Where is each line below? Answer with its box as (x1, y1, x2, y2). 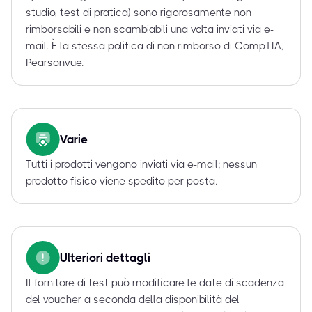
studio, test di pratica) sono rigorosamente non (26, 6, 251, 19)
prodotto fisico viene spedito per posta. (26, 175, 217, 188)
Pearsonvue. (26, 56, 84, 70)
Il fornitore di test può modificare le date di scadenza (26, 276, 284, 290)
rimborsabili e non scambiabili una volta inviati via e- (26, 23, 274, 36)
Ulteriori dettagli (60, 251, 150, 265)
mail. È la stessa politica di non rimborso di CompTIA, (26, 40, 283, 53)
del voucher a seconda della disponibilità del (26, 293, 240, 306)
